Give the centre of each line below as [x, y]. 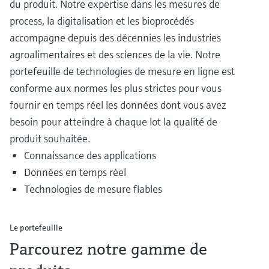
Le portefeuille [36, 228]
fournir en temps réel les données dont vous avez [118, 105]
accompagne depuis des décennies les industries [115, 38]
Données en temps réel [75, 172]
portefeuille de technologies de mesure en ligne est [122, 71]
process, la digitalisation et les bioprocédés [102, 21]
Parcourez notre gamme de [108, 249]
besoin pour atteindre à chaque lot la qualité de [113, 122]
